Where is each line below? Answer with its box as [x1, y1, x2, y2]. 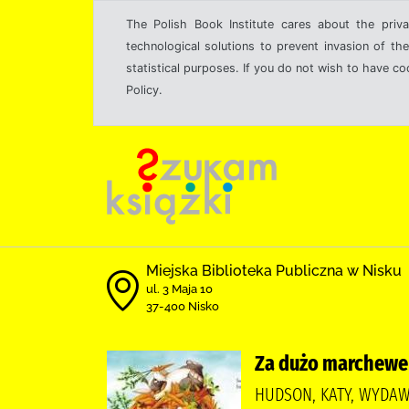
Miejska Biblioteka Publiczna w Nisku [146, 262, 402, 279]
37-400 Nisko [146, 299, 219, 313]
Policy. [126, 83, 163, 97]
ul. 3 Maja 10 [146, 282, 213, 296]
